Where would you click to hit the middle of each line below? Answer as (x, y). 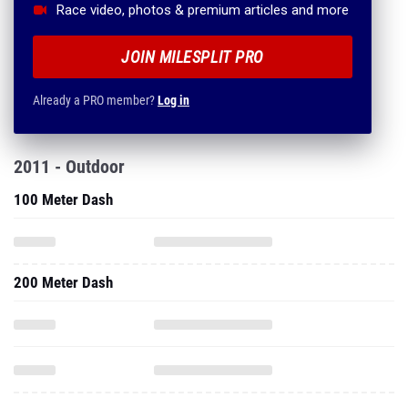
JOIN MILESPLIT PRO (193, 57)
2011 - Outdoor (69, 167)
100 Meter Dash (63, 199)
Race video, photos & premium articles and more (203, 10)
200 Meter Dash (63, 282)
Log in (173, 100)
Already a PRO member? (95, 100)
